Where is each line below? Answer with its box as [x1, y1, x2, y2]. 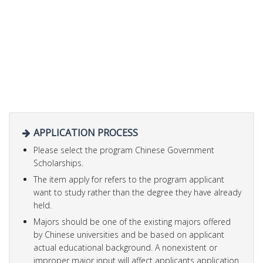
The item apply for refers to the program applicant [33, 173, 224, 185]
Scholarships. [33, 157, 83, 168]
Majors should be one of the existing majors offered [33, 215, 231, 227]
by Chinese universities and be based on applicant [33, 228, 224, 240]
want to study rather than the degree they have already [33, 186, 241, 198]
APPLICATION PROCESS [31, 126, 138, 139]
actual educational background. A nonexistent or [33, 241, 217, 253]
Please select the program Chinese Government [33, 144, 214, 156]
